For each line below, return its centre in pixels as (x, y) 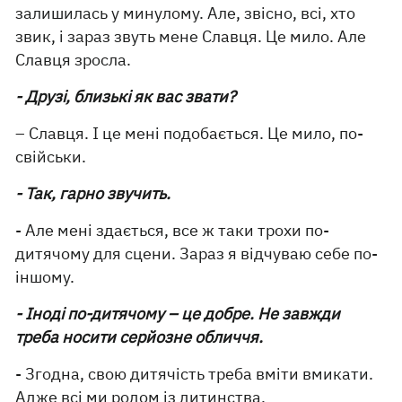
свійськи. (51, 157)
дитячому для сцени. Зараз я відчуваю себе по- (197, 253)
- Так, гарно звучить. (93, 193)
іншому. (45, 277)
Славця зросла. (74, 60)
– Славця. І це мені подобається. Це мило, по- (190, 133)
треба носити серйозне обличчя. (140, 337)
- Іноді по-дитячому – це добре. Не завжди (178, 314)
